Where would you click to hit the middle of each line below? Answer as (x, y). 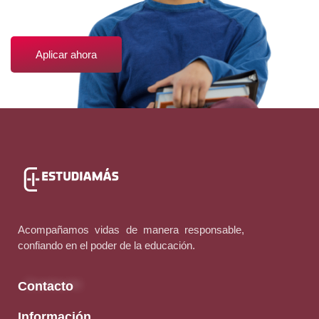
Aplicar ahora (66, 55)
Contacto (46, 286)
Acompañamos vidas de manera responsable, (131, 230)
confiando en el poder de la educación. (106, 246)
